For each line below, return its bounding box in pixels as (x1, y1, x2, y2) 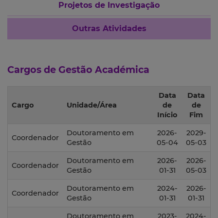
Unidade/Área (67, 101, 117, 110)
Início (157, 110, 177, 120)
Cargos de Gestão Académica (7, 64, 149, 76)
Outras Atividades (72, 24, 146, 34)
